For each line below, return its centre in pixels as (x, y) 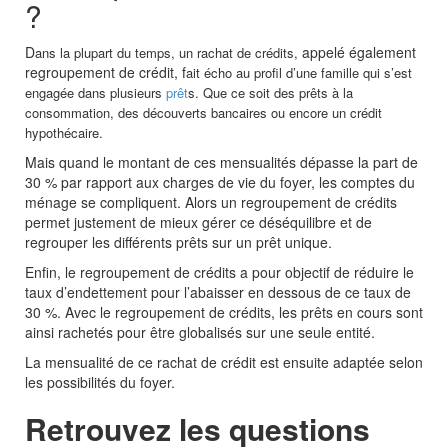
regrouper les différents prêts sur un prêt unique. (178, 242)
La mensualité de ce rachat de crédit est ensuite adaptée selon (224, 362)
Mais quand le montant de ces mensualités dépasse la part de (221, 162)
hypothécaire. (64, 133)
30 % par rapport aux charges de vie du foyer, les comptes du (220, 182)
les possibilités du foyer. (100, 382)
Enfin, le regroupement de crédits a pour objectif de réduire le (219, 272)
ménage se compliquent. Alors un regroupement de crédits (211, 202)
